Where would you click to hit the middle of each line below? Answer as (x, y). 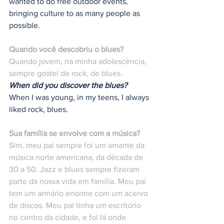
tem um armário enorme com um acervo (79, 193)
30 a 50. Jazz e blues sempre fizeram (75, 169)
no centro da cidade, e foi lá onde (68, 217)
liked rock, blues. (38, 109)
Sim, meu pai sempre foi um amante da (78, 145)
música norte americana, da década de (77, 157)
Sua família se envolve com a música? (74, 133)
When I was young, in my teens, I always (80, 97)
